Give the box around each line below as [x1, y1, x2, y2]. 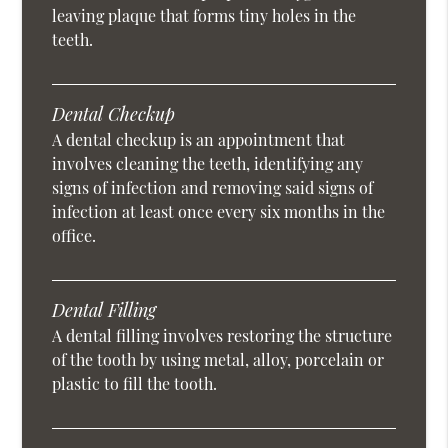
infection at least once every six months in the [52, 201, 386, 223]
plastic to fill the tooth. [52, 373, 218, 395]
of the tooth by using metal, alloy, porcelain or [52, 349, 385, 371]
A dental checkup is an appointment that [52, 129, 346, 151]
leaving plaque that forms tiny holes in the [52, 5, 357, 27]
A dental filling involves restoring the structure [52, 325, 393, 347]
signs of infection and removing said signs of [52, 177, 374, 199]
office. [52, 225, 97, 247]
